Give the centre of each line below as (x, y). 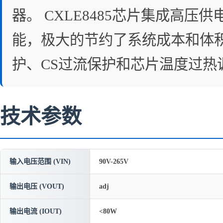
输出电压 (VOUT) (37, 186)
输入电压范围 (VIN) (40, 162)
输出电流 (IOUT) (36, 211)
